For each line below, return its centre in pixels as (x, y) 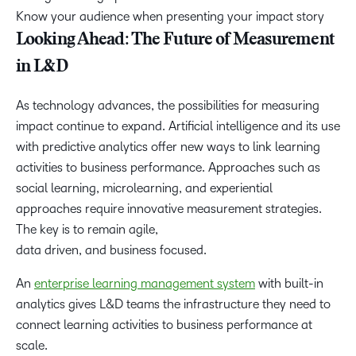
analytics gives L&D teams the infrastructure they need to (173, 304)
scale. (32, 345)
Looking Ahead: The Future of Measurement (175, 41)
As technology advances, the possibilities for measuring (168, 105)
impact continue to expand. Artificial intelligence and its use (178, 126)
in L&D (42, 68)
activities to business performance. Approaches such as (168, 167)
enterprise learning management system (145, 283)
